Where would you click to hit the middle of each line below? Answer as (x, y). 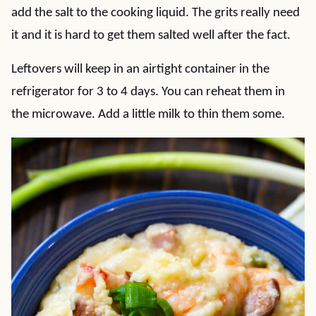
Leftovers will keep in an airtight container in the (140, 69)
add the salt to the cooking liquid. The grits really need (156, 13)
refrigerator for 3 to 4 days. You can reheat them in (148, 92)
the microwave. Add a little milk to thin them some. (148, 115)
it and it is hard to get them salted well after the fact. (151, 36)
